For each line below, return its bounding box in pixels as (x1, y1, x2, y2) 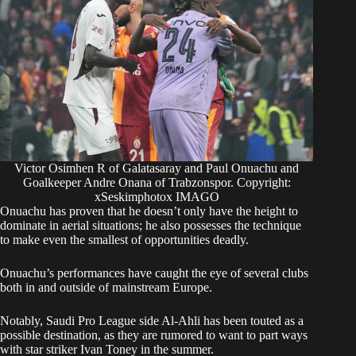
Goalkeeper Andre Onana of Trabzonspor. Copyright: (22, 176, 291, 190)
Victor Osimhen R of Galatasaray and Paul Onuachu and (14, 161, 300, 176)
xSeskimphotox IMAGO (94, 190, 219, 204)
